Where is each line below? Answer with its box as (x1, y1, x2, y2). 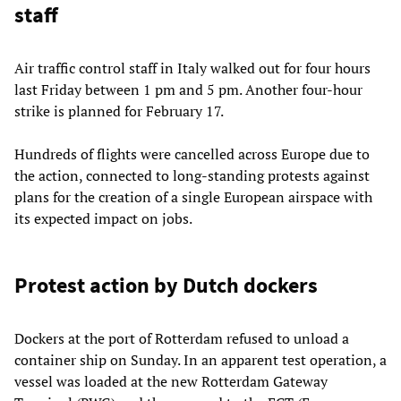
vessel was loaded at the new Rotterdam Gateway (14, 371, 328, 391)
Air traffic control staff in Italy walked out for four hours (14, 57, 371, 78)
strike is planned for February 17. (14, 100, 224, 121)
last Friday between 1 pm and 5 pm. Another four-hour (14, 79, 363, 99)
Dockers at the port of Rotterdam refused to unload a (14, 328, 349, 348)
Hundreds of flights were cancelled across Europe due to (14, 143, 370, 164)
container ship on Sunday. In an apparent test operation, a (14, 349, 387, 370)
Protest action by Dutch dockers (14, 270, 318, 299)
